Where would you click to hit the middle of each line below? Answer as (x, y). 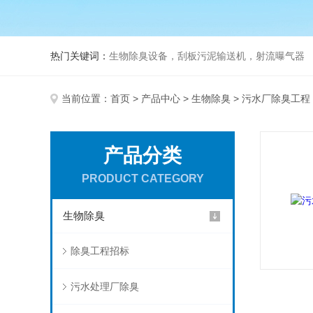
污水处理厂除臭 (104, 286)
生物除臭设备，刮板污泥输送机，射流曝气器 (207, 56)
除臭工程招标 (100, 251)
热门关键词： (80, 56)
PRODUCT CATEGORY (143, 179)
